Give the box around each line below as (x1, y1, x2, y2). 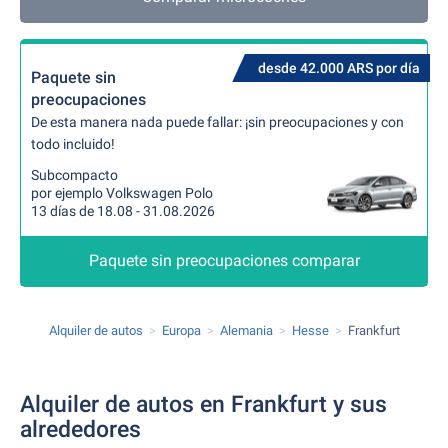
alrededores (20, 416, 141, 443)
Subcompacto (31, 167, 118, 183)
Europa (161, 323, 201, 338)
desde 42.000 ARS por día (258, 60, 420, 76)
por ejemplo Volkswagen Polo (31, 185, 213, 201)
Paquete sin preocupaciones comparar (88, 251, 360, 270)
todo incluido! (31, 136, 115, 152)
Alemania (219, 323, 273, 338)
